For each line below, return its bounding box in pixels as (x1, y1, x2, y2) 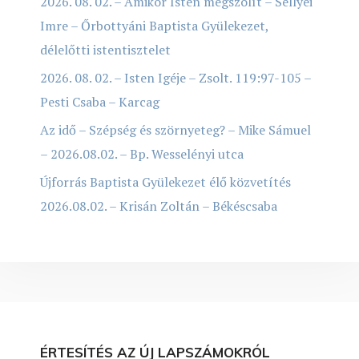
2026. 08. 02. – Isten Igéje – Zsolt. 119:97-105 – (40, 68, 311, 87)
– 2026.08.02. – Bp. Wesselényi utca (40, 144, 244, 163)
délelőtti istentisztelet (40, 40, 171, 58)
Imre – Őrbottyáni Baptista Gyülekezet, (40, 16, 268, 34)
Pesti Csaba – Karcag (40, 92, 159, 111)
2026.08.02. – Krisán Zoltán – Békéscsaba (40, 196, 277, 215)
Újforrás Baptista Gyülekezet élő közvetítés (40, 172, 291, 191)
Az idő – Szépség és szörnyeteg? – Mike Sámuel (40, 120, 311, 139)
